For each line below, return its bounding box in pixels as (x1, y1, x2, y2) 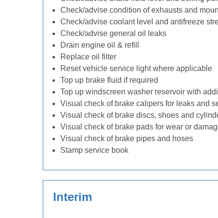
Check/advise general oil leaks (60, 29, 166, 37)
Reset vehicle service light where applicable (60, 64, 212, 73)
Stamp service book (60, 146, 128, 154)
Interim (53, 190, 92, 203)
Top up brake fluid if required (60, 76, 158, 84)
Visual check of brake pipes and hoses (60, 134, 193, 143)
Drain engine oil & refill (60, 41, 139, 49)
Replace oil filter (60, 53, 116, 61)
